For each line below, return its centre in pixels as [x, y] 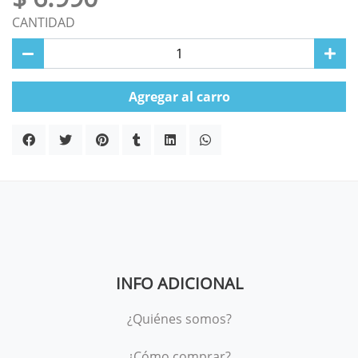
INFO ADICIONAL [179, 283]
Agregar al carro [179, 97]
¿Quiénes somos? [179, 319]
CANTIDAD [44, 22]
